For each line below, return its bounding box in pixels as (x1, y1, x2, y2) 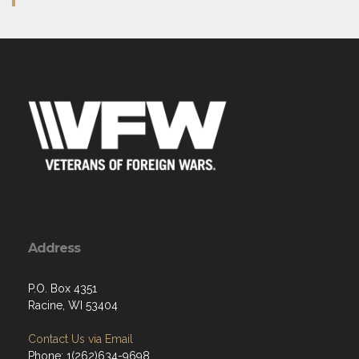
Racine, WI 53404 (28, 299, 118, 312)
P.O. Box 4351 (28, 282, 97, 295)
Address (28, 240, 80, 256)
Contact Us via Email (28, 333, 133, 345)
